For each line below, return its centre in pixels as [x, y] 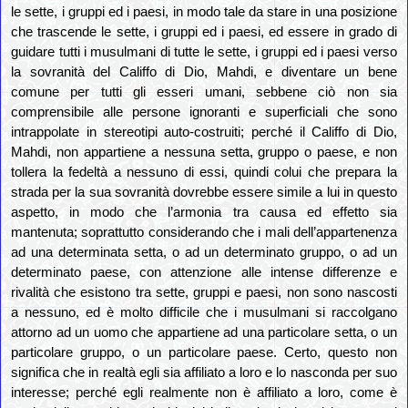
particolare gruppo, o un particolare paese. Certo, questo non [204, 353]
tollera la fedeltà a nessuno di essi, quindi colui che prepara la [204, 173]
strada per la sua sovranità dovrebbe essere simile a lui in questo [204, 193]
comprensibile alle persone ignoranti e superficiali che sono [204, 112]
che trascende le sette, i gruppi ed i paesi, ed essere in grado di [204, 32]
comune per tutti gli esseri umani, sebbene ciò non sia [204, 92]
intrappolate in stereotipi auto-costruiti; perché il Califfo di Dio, [204, 133]
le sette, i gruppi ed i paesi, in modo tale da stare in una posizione [204, 12]
